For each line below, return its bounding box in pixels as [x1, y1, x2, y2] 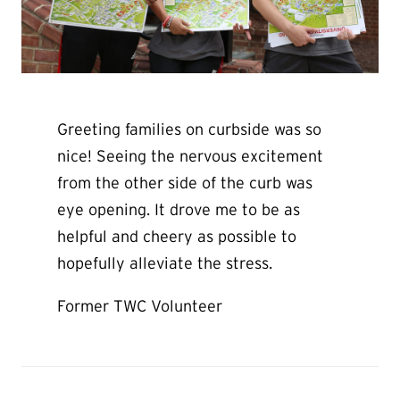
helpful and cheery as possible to [57, 227, 296, 246]
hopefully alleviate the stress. [57, 254, 272, 272]
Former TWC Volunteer [57, 296, 222, 315]
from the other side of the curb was [57, 173, 312, 192]
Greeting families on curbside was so [57, 120, 321, 138]
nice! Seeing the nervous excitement [57, 146, 323, 165]
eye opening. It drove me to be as [57, 200, 300, 219]
